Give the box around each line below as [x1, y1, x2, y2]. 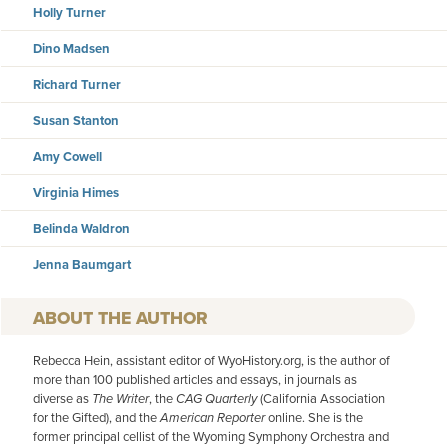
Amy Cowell [33, 146, 102, 166]
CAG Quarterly [176, 388, 260, 408]
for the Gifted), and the [33, 407, 160, 427]
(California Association [260, 388, 385, 408]
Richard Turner [33, 74, 121, 94]
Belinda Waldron [33, 218, 130, 238]
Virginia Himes [33, 182, 119, 202]
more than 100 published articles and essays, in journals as [33, 369, 357, 389]
